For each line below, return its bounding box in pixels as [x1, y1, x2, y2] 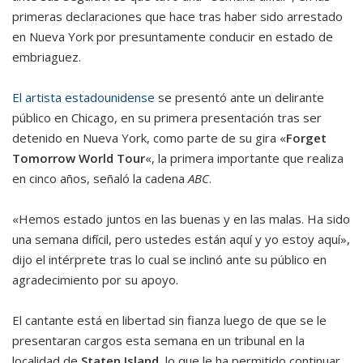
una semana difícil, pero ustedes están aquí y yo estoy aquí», [12, 231, 350, 248]
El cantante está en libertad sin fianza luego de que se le [12, 312, 327, 329]
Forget [286, 130, 327, 147]
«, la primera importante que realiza [145, 150, 344, 167]
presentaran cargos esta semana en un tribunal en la [12, 332, 305, 349]
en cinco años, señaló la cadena [12, 170, 185, 187]
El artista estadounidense [12, 89, 155, 106]
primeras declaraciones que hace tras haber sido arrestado [12, 8, 343, 25]
